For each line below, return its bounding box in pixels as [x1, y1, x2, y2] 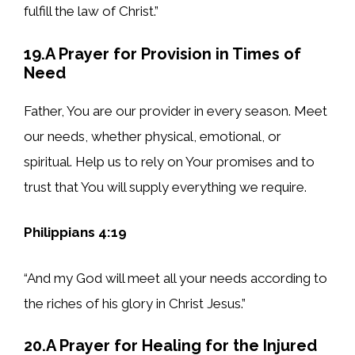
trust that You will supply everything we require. [24, 178, 307, 195]
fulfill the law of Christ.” [24, 3, 158, 20]
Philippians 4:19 [24, 224, 127, 241]
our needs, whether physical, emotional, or [24, 128, 281, 144]
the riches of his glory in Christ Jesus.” [24, 295, 246, 311]
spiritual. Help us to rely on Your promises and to [24, 153, 315, 170]
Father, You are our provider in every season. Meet [24, 102, 327, 119]
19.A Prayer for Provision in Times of [24, 44, 301, 63]
